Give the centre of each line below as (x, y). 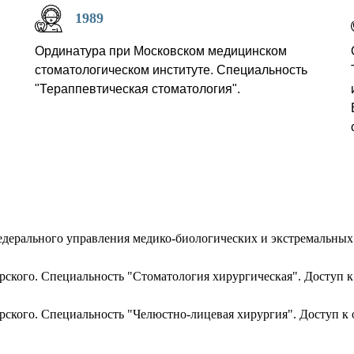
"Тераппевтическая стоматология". (137, 88)
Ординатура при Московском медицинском (161, 51)
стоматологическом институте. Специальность (171, 70)
